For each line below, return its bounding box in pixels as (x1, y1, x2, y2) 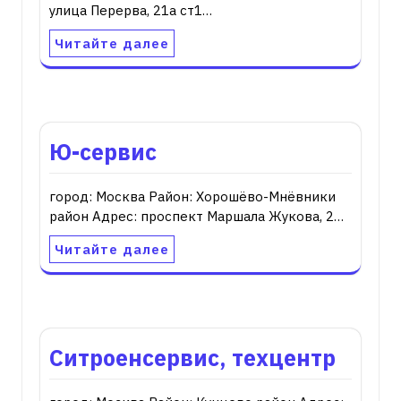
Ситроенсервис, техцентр (49, 343, 336, 372)
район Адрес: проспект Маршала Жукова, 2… (49, 208, 344, 225)
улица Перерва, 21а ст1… (49, 2, 212, 19)
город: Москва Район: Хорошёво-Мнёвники (49, 188, 336, 205)
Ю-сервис (49, 137, 157, 166)
